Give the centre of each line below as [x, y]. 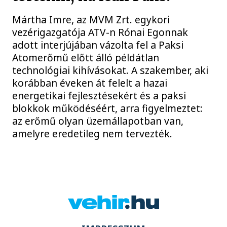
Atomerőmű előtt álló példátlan [86, 58]
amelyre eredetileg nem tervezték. [92, 134]
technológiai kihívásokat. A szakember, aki [110, 70]
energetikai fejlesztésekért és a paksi [99, 96]
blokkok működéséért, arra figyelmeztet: [108, 108]
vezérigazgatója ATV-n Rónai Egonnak [100, 32]
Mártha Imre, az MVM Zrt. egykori [91, 20]
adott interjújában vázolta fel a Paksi [98, 45]
